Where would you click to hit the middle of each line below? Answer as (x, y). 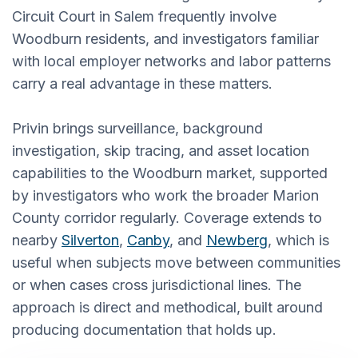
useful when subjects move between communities (176, 262)
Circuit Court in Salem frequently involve (144, 16)
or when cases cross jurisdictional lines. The (157, 284)
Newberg (237, 240)
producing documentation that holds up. (144, 329)
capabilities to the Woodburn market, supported (170, 173)
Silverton (90, 240)
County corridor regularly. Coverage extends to (167, 217)
